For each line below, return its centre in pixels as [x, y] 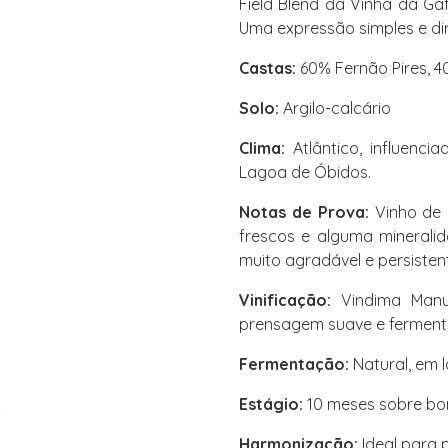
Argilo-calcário [335, 108]
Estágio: [271, 404]
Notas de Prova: [304, 212]
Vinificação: [285, 300]
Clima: [262, 148]
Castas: [267, 68]
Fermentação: [294, 364]
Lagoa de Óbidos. [305, 172]
